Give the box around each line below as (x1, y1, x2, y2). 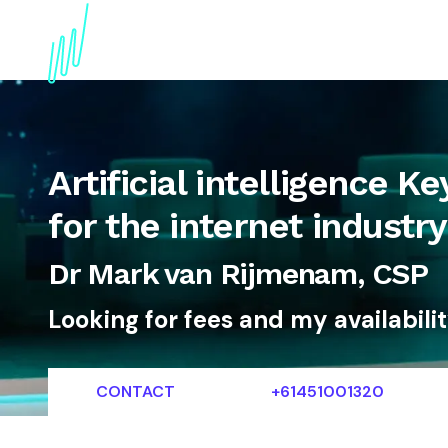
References (272, 32, 354, 53)
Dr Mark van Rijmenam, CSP (48, 256, 428, 291)
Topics (223, 32, 272, 53)
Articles (354, 32, 410, 53)
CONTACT (96, 381, 175, 402)
